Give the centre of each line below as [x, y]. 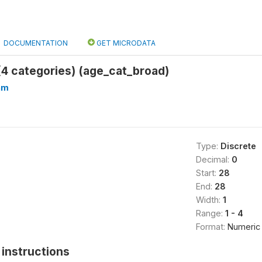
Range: [210, 213]
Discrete [238, 146]
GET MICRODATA [125, 43]
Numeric [244, 227]
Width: [209, 200]
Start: [207, 173]
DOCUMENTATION [36, 43]
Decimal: [213, 159]
